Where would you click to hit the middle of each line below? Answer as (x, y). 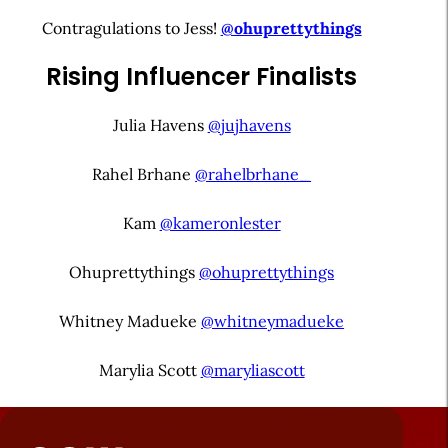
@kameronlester (220, 222)
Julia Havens (160, 124)
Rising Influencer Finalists (202, 76)
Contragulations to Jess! (131, 27)
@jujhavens (249, 124)
